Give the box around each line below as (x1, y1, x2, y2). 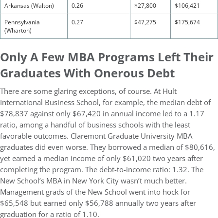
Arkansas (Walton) (4, 1, 54, 10)
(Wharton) (4, 26, 32, 35)
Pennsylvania (4, 18, 40, 26)
